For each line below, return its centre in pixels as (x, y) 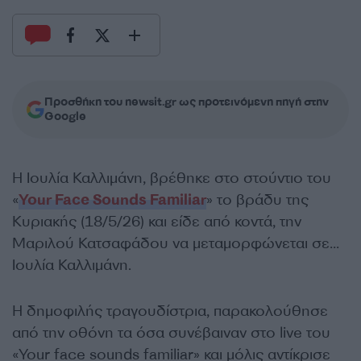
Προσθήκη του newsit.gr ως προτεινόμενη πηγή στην (187, 102)
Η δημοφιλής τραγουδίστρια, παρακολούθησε (170, 311)
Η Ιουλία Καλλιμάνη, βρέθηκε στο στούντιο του (172, 178)
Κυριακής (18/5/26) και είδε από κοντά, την (157, 222)
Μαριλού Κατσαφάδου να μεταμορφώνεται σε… (176, 243)
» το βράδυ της (257, 200)
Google (65, 116)
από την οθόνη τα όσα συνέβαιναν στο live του (171, 333)
